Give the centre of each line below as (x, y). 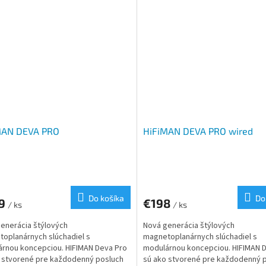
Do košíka (106, 198)
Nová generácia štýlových (189, 225)
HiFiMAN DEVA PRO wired (198, 131)
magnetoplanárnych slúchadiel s (200, 237)
